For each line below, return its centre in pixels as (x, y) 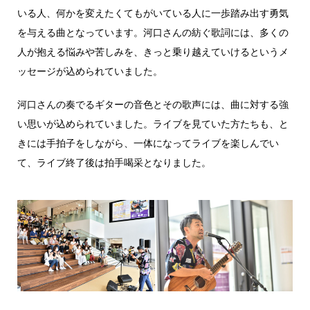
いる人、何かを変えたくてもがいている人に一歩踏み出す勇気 (153, 12)
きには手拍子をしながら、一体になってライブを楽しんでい (148, 143)
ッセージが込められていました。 (90, 71)
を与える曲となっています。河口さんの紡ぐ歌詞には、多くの (153, 32)
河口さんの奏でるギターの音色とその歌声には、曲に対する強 (153, 104)
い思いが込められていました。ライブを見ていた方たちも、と (153, 123)
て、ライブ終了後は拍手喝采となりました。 (114, 162)
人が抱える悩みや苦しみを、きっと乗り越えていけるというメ (153, 51)
